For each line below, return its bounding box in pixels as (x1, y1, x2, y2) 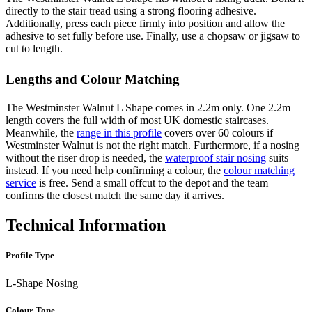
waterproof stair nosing (165, 152, 266, 164)
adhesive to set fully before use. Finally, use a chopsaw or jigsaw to (6, 30, 300, 42)
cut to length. (6, 42, 63, 55)
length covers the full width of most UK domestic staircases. (6, 114, 269, 127)
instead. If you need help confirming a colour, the (6, 164, 224, 177)
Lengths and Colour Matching (6, 72, 180, 87)
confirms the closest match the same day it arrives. (6, 189, 224, 202)
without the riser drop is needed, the (6, 152, 165, 164)
